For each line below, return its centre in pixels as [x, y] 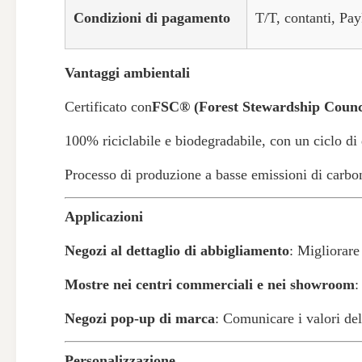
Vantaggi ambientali [127, 73]
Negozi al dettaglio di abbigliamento [177, 250]
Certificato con [108, 107]
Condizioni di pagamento [152, 18]
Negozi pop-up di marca [140, 318]
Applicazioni [104, 217]
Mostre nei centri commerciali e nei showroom [210, 284]
